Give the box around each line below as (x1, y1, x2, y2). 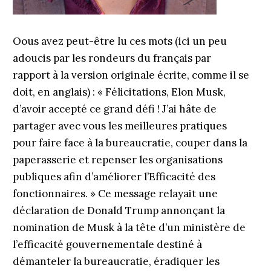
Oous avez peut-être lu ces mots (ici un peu (12, 34, 227, 48)
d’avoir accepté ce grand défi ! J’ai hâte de (12, 102, 217, 116)
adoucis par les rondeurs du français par (12, 51, 211, 65)
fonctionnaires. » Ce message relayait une (12, 187, 218, 200)
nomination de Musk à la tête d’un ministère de (12, 221, 246, 234)
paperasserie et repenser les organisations (12, 153, 223, 166)
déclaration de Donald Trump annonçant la (12, 204, 225, 217)
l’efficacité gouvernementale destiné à (12, 238, 202, 251)
